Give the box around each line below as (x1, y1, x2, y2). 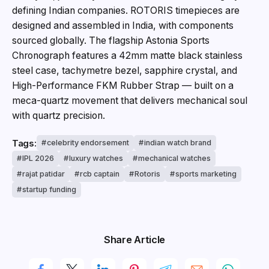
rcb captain (80, 169, 119, 179)
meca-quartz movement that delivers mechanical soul (12, 95, 247, 107)
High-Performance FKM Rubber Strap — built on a (12, 80, 234, 92)
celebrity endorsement (46, 138, 129, 148)
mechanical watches (138, 154, 211, 163)
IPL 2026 (22, 154, 54, 163)
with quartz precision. (12, 110, 105, 122)
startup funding (22, 185, 76, 195)
